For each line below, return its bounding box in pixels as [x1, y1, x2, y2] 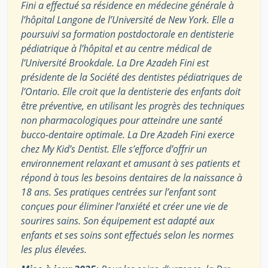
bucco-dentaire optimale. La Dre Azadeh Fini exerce [21, 128, 234, 142]
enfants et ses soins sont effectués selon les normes [21, 229, 234, 242]
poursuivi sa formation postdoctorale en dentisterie [21, 28, 234, 41]
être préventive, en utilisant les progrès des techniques [21, 99, 245, 113]
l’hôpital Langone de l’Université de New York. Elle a [21, 13, 234, 27]
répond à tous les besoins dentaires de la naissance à [21, 171, 242, 185]
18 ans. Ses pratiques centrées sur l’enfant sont [21, 185, 216, 199]
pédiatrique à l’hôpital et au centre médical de [21, 42, 212, 56]
